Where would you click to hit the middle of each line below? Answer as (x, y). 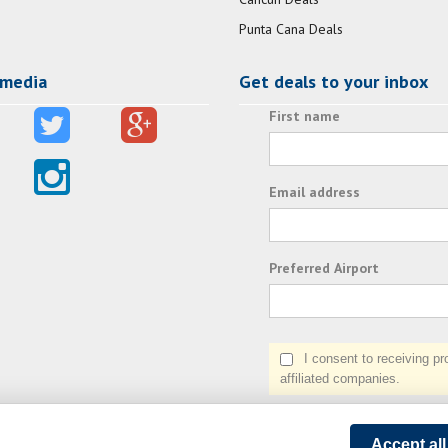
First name (304, 116)
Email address (314, 192)
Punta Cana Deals (291, 29)
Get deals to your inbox (333, 82)
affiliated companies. (340, 379)
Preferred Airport (324, 268)
